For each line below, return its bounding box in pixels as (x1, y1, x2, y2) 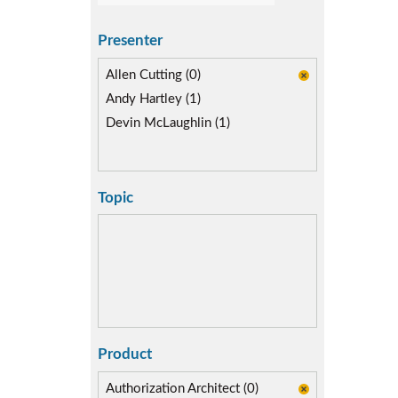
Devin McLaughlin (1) (106, 115, 230, 130)
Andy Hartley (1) (106, 92, 201, 106)
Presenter (98, 33, 163, 48)
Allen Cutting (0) (106, 68, 201, 82)
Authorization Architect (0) (106, 381, 259, 395)
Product (98, 346, 152, 362)
